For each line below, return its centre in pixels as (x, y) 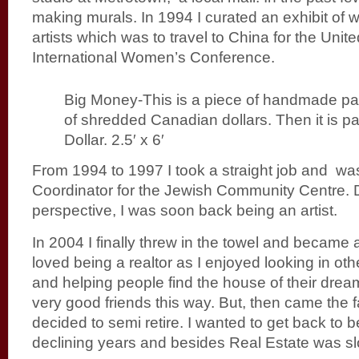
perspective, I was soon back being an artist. (185, 210)
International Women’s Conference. (153, 57)
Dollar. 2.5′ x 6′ (114, 139)
